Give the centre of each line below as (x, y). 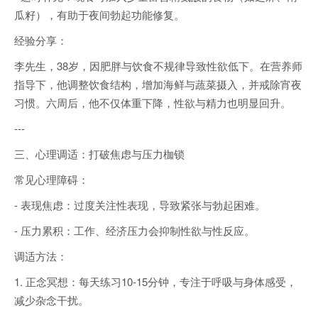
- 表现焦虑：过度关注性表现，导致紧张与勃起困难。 (140, 204)
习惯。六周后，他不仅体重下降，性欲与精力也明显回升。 (153, 102)
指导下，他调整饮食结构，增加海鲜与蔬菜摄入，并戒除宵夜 (158, 84)
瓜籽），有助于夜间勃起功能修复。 (99, 14)
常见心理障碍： (51, 179)
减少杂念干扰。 (51, 300)
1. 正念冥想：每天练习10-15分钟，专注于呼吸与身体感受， (155, 281)
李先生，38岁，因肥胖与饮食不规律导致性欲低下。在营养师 (158, 65)
